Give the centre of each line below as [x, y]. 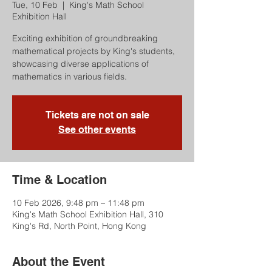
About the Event [59, 261]
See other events [97, 129]
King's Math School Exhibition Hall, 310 [88, 214]
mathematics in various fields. [70, 76]
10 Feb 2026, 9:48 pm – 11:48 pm [78, 202]
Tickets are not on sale [97, 115]
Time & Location [59, 179]
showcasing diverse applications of [80, 63]
